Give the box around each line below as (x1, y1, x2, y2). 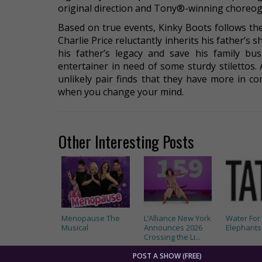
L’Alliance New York (143, 213, 211, 223)
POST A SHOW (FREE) (132, 251, 202, 261)
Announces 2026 (143, 222, 202, 233)
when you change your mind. (58, 85, 184, 98)
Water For (226, 213, 260, 223)
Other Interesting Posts (58, 130, 194, 153)
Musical (61, 222, 88, 233)
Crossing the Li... (143, 232, 201, 242)
